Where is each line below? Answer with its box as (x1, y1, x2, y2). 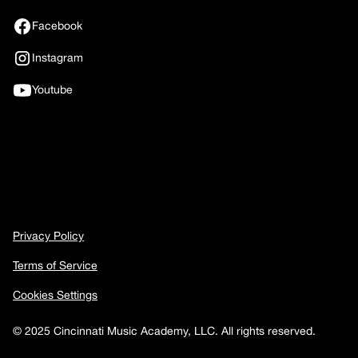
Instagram (32, 51, 83, 65)
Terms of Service (13, 258, 97, 272)
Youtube (32, 83, 73, 97)
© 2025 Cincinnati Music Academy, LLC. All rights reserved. (13, 324, 316, 337)
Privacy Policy (13, 229, 84, 242)
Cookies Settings (13, 288, 97, 301)
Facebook (32, 19, 82, 33)
